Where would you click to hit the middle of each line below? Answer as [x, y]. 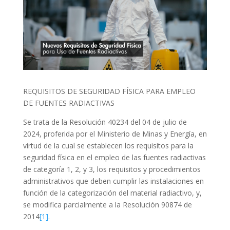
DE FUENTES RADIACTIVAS [69, 103]
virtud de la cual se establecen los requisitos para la [108, 145]
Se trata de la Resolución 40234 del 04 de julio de [105, 122]
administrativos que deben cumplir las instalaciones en [113, 181]
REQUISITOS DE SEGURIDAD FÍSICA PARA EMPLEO [109, 91]
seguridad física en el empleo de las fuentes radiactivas [114, 157]
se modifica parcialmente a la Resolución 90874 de [107, 204]
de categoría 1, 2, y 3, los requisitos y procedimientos [112, 169]
